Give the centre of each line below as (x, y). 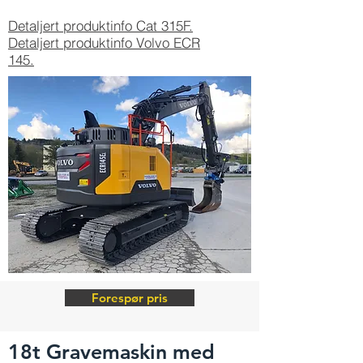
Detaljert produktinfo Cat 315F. (100, 26)
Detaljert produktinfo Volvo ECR (104, 43)
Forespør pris (130, 298)
